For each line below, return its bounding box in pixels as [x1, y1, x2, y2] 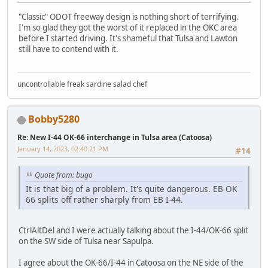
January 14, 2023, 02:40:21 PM [17, 144, 108, 154]
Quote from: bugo [35, 170, 93, 181]
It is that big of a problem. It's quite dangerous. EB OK [26, 183, 237, 195]
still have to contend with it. [19, 43, 118, 54]
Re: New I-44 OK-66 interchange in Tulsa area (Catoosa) [17, 132, 212, 143]
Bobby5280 [28, 112, 80, 126]
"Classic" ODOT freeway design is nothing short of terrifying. [19, 11, 239, 22]
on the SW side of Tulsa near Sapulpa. [19, 236, 154, 247]
